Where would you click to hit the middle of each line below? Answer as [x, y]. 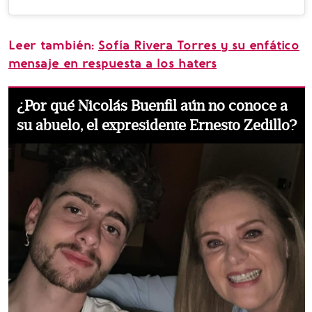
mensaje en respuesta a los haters [112, 64]
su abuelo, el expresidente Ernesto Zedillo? [157, 126]
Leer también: [53, 46]
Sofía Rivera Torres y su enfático [199, 46]
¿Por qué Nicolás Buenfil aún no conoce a [152, 106]
